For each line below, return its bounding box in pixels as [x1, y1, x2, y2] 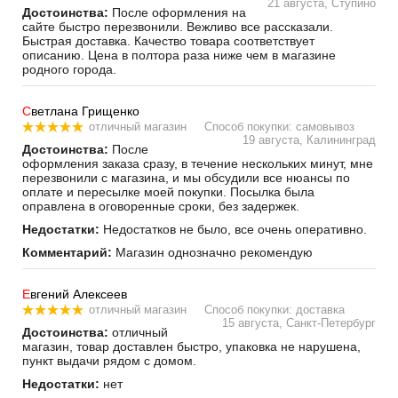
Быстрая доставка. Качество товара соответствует [22, 33, 314, 48]
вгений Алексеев [30, 286, 127, 301]
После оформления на [108, 4, 246, 20]
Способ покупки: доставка [204, 302, 345, 316]
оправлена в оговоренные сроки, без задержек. [22, 198, 299, 213]
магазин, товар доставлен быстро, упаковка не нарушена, [22, 338, 361, 354]
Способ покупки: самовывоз [204, 119, 354, 133]
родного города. [22, 61, 116, 76]
